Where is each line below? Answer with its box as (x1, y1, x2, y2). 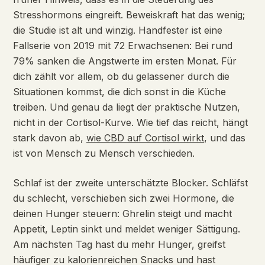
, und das (204, 132, 245, 144)
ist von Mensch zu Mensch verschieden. (13, 147, 195, 159)
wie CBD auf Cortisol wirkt (86, 132, 204, 144)
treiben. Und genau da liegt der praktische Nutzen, (13, 101, 240, 113)
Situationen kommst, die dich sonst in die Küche (13, 86, 226, 98)
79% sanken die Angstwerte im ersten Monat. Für (13, 55, 237, 67)
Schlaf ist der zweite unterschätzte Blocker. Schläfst (13, 177, 248, 189)
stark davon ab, (13, 132, 86, 144)
